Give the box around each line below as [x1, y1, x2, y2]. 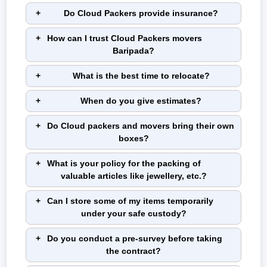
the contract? [106, 246, 161, 256]
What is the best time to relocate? [72, 71, 210, 81]
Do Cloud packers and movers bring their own [47, 121, 234, 131]
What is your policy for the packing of [47, 159, 201, 169]
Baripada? [113, 46, 154, 56]
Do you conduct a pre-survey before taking [47, 234, 222, 244]
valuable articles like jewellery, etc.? [60, 171, 207, 181]
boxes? [118, 133, 149, 144]
